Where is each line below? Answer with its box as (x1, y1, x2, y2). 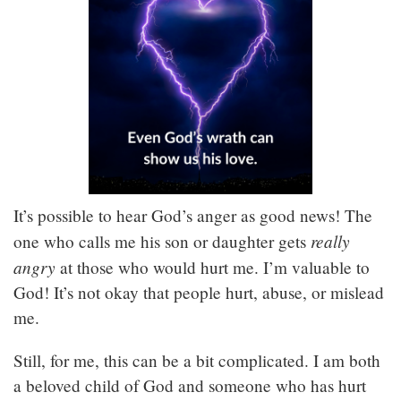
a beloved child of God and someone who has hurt (13, 374, 366, 397)
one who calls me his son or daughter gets (13, 230, 311, 253)
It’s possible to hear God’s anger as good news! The (13, 204, 372, 227)
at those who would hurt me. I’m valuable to (55, 256, 370, 279)
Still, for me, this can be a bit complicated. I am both (13, 349, 380, 372)
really (311, 229, 350, 253)
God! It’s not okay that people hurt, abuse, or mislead (13, 281, 384, 304)
